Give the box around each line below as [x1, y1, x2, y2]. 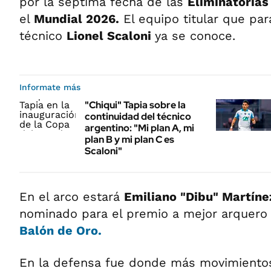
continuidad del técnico [85, 109, 191, 123]
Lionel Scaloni [67, 28, 155, 43]
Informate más [19, 82, 80, 92]
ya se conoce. [155, 28, 235, 43]
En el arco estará [19, 189, 124, 204]
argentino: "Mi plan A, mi [85, 121, 194, 134]
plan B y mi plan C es [85, 132, 174, 146]
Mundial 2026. [34, 11, 119, 26]
